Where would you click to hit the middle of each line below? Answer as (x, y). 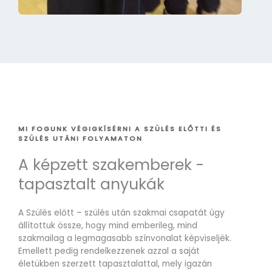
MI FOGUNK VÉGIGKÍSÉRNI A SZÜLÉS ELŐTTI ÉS (120, 128)
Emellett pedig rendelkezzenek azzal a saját (109, 251)
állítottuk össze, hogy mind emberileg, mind (108, 225)
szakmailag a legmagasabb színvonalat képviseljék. (125, 238)
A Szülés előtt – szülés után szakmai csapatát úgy (121, 212)
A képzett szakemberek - (111, 165)
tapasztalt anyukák (91, 184)
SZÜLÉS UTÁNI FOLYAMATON (80, 138)
